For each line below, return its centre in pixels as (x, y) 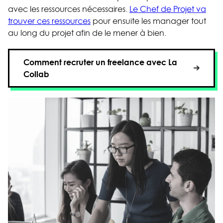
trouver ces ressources (49, 21)
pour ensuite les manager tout (148, 21)
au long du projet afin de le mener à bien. (87, 33)
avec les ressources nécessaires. (69, 9)
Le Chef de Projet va (168, 9)
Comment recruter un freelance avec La (100, 62)
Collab (36, 74)
